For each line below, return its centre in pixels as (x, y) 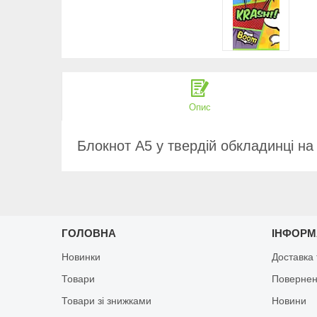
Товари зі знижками (107, 300)
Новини (289, 300)
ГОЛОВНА (89, 233)
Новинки (81, 257)
